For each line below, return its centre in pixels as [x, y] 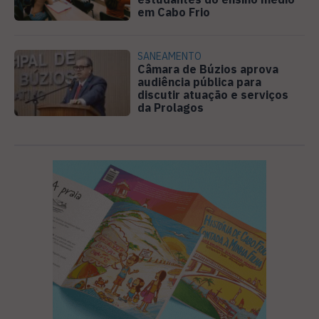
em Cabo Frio [174, 12]
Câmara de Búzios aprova [208, 69]
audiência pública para [200, 82]
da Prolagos [171, 108]
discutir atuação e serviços [213, 95]
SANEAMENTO [170, 57]
